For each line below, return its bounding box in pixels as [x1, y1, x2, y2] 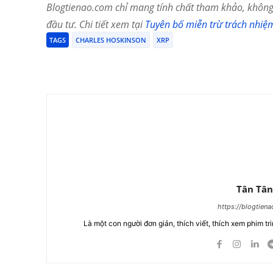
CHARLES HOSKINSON [76, 35, 146, 45]
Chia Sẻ [75, 59, 99, 69]
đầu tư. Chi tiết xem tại [46, 18, 145, 32]
